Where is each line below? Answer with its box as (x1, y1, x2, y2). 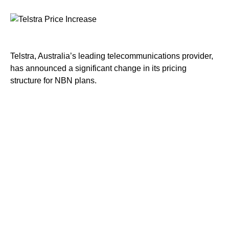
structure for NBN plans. (10, 76, 97, 85)
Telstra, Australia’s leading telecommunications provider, (10, 51, 213, 60)
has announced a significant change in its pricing (10, 63, 187, 73)
